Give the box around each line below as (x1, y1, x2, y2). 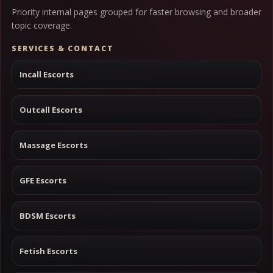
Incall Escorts (19, 68, 74, 80)
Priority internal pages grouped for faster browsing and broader (12, 6, 261, 18)
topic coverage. (12, 19, 72, 31)
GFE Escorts (19, 174, 66, 186)
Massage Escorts (19, 139, 88, 151)
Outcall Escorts (19, 104, 82, 115)
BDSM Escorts (19, 210, 76, 221)
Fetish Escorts (19, 245, 77, 257)
